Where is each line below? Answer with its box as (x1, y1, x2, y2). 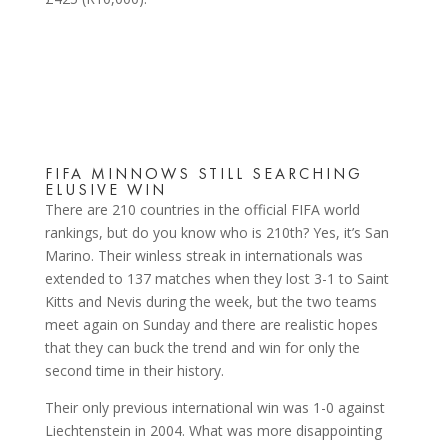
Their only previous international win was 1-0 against (44, 398, 385, 417)
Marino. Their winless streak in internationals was (44, 246, 363, 265)
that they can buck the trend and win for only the (44, 338, 360, 357)
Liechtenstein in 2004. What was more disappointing (44, 421, 382, 440)
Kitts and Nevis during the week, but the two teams (44, 292, 377, 311)
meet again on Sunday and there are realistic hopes (44, 315, 378, 334)
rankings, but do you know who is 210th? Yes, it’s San (44, 223, 389, 242)
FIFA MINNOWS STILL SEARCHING (44, 163, 363, 184)
